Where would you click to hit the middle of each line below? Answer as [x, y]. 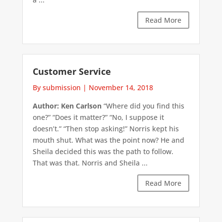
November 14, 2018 [121, 87]
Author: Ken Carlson [67, 106]
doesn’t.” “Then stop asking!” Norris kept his [106, 128]
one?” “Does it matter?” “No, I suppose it [98, 117]
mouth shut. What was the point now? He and [108, 140]
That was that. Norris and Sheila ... [90, 163]
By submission [56, 87]
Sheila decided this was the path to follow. [103, 151]
